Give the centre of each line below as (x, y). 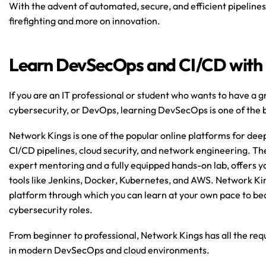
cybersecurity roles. (51, 210)
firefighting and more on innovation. (85, 21)
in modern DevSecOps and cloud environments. (109, 250)
